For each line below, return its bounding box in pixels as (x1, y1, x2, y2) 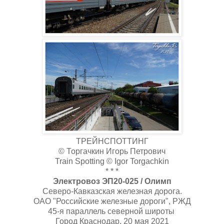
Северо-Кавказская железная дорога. (42, 186, 182, 195)
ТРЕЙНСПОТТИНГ (73, 136, 150, 145)
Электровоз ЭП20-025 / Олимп (52, 176, 171, 185)
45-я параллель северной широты (47, 206, 176, 215)
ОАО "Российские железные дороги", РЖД (33, 196, 191, 205)
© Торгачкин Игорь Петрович (58, 146, 165, 155)
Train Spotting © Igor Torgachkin (55, 156, 169, 165)
